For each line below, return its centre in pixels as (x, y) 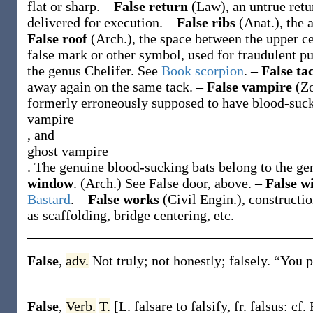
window (50, 183)
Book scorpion (203, 71)
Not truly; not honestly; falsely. (183, 261)
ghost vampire (68, 151)
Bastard (49, 199)
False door (178, 183)
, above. (231, 183)
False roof (59, 38)
